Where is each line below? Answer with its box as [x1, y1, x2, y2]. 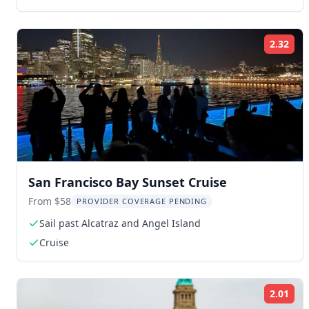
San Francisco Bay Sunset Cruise [28, 174, 227, 190]
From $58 [28, 195, 71, 208]
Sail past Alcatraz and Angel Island [39, 217, 201, 230]
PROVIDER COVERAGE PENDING [77, 196, 207, 206]
